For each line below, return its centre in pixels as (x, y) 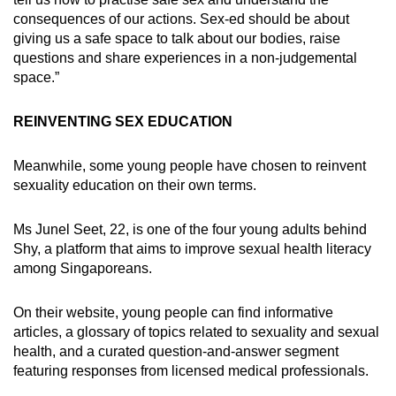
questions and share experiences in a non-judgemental (185, 57)
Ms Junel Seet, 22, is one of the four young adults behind (190, 229)
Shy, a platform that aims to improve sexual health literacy (192, 248)
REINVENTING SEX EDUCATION (123, 121)
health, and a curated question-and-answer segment (176, 351)
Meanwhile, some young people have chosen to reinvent (190, 165)
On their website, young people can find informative (173, 312)
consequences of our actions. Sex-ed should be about (181, 19)
